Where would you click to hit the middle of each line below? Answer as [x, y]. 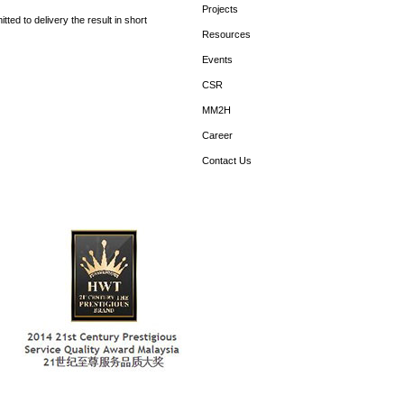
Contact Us [227, 161]
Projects [220, 9]
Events [217, 60]
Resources [226, 34]
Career [217, 135]
